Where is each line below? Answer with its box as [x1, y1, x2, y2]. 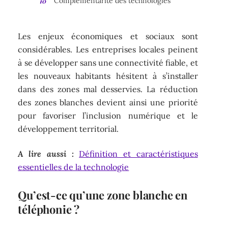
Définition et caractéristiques [79, 148, 198, 159]
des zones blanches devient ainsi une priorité [18, 97, 198, 108]
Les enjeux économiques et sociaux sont [18, 31, 198, 42]
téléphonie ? [18, 201, 79, 217]
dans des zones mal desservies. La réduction [18, 84, 198, 95]
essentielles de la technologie [18, 161, 129, 172]
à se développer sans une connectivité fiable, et [18, 58, 198, 68]
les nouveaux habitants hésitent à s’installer [18, 71, 198, 81]
